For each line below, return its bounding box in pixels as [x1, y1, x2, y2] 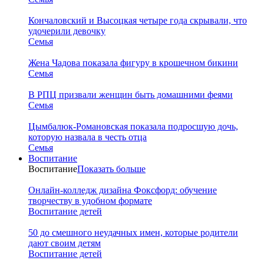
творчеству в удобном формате [28, 195, 152, 206]
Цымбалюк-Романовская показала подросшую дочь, [28, 121, 238, 131]
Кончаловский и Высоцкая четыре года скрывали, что [28, 15, 247, 25]
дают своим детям [28, 237, 101, 248]
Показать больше [77, 163, 146, 174]
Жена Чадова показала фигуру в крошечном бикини [28, 57, 238, 68]
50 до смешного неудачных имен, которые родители [28, 227, 238, 237]
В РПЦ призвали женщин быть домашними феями [28, 89, 233, 100]
